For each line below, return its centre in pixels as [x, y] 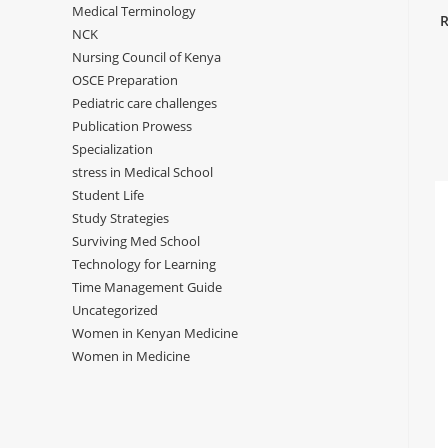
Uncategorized [115, 310]
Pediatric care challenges [144, 103]
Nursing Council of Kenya [146, 57]
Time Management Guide [147, 287]
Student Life [108, 195]
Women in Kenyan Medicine [155, 333]
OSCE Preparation [125, 80]
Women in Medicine [131, 356]
